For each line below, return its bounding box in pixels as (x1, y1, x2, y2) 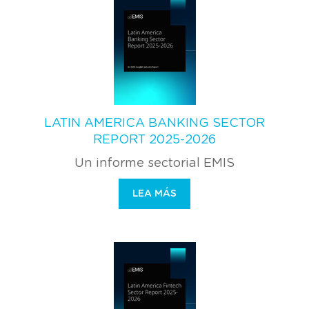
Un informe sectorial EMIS (74, 157, 235, 170)
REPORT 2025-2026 (93, 133, 216, 146)
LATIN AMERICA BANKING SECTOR (44, 117, 265, 130)
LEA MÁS (132, 188, 177, 199)
